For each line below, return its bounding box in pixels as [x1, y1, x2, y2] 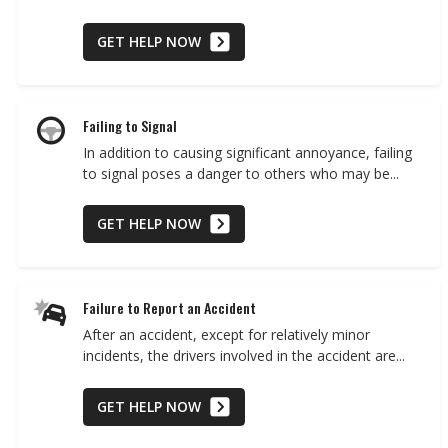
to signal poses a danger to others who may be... [83, 163, 399, 183]
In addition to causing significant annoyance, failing [83, 142, 412, 162]
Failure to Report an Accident [83, 297, 256, 319]
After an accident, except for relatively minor [83, 325, 370, 345]
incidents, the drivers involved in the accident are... [83, 346, 405, 366]
